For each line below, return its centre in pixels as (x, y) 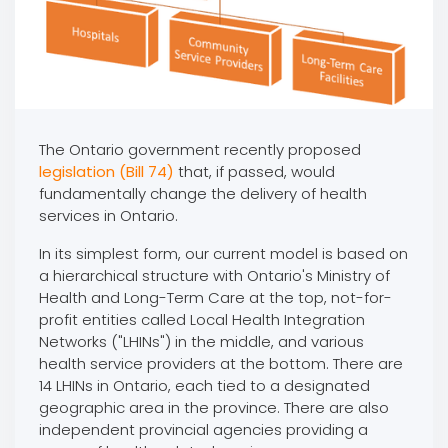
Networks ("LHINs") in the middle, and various (201, 341)
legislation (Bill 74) (108, 171)
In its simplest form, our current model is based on (223, 253)
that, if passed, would (256, 171)
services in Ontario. (108, 215)
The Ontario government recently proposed (199, 149)
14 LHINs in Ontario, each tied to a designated (204, 385)
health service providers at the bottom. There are (220, 363)
